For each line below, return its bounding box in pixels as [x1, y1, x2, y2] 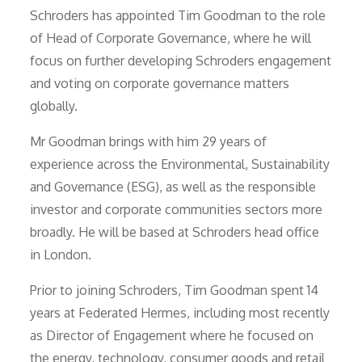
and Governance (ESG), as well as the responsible [30, 179, 317, 196]
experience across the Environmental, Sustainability [30, 156, 330, 173]
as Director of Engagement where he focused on [30, 327, 314, 344]
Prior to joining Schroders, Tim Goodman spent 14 [30, 282, 319, 299]
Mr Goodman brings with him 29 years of [30, 133, 267, 150]
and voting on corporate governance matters [30, 75, 290, 92]
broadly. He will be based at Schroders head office [30, 224, 320, 241]
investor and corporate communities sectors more [30, 201, 323, 218]
